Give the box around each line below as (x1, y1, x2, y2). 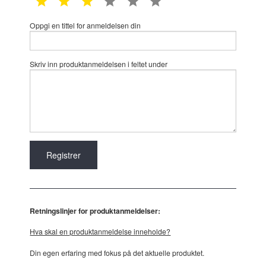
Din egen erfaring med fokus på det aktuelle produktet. (30, 247, 205, 258)
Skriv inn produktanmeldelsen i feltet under (30, 58, 168, 69)
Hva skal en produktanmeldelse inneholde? (30, 226, 171, 237)
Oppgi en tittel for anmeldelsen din (30, 20, 141, 31)
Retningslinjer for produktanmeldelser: (30, 205, 161, 216)
